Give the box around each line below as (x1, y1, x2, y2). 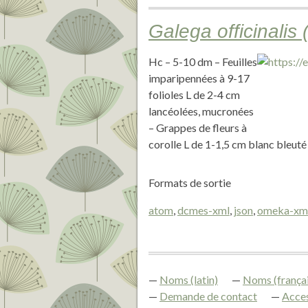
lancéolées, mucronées (148, 104, 254, 118)
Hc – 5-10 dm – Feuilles (148, 55, 257, 68)
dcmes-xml (177, 203, 230, 217)
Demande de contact (159, 289, 257, 302)
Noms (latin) (159, 273, 218, 286)
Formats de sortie (148, 176, 231, 189)
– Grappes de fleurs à (148, 121, 247, 134)
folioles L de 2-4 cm (148, 88, 240, 101)
